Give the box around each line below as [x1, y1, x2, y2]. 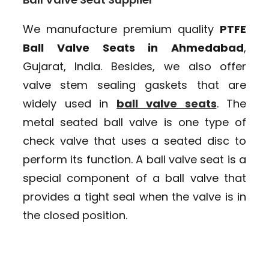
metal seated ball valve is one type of [22, 114, 247, 130]
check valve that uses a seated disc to [22, 133, 247, 148]
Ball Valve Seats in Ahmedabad [22, 40, 244, 55]
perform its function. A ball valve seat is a [22, 151, 247, 167]
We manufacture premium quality [22, 21, 220, 37]
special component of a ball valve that [22, 170, 247, 186]
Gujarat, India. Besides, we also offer [22, 58, 247, 74]
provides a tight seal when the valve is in [22, 189, 247, 204]
